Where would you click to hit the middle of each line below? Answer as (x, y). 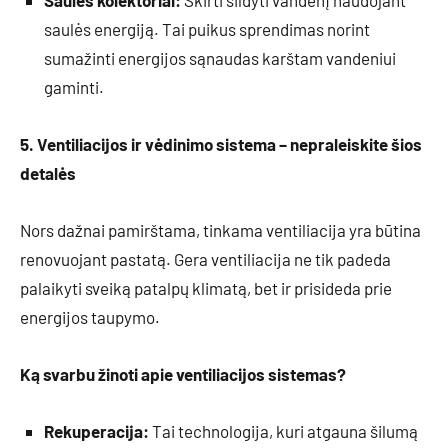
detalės (48, 173)
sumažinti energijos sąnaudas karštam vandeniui (220, 58)
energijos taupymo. (90, 317)
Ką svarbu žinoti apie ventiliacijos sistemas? (183, 374)
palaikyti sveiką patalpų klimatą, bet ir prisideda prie (206, 288)
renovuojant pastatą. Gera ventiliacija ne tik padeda (205, 259)
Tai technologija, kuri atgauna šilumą (283, 431)
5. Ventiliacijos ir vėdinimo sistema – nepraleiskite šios (221, 144)
